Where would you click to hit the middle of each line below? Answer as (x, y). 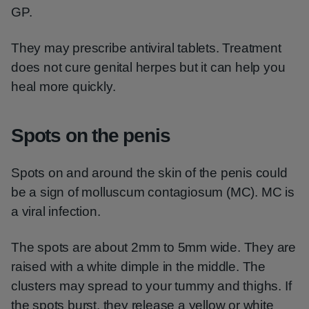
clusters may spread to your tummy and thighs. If (151, 286)
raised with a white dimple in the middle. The (138, 267)
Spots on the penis (91, 136)
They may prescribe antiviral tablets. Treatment (146, 48)
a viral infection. (56, 211)
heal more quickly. (63, 87)
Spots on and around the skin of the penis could (149, 173)
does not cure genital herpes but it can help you (148, 67)
